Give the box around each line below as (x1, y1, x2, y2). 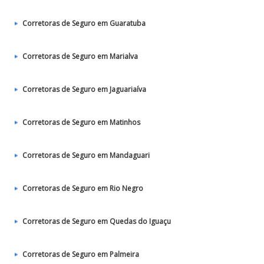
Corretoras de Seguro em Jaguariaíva (22, 84, 146, 94)
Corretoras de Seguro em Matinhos (22, 117, 140, 127)
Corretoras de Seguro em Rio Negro (22, 183, 143, 193)
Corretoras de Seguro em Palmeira (22, 249, 139, 259)
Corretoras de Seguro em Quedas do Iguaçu (22, 216, 171, 226)
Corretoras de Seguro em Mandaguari (22, 150, 150, 160)
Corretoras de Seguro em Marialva (22, 51, 138, 61)
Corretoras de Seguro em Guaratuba (22, 18, 146, 28)
